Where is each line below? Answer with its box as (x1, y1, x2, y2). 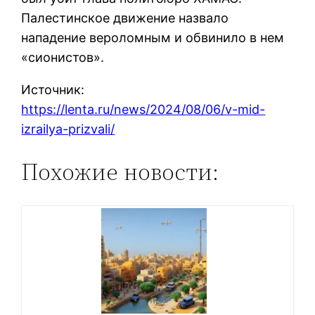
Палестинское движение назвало (21, 10, 229, 25)
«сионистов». (21, 49, 105, 65)
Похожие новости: (21, 156, 219, 188)
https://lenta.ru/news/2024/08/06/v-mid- (21, 101, 266, 117)
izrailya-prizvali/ (21, 121, 115, 136)
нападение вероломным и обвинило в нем (21, 30, 285, 45)
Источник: (21, 82, 85, 97)
